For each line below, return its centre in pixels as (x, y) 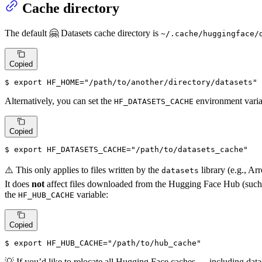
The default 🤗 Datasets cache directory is (83, 33)
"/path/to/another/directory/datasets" (171, 82)
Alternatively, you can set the (59, 101)
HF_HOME (63, 82)
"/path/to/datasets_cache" (189, 149)
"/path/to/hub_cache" (154, 243)
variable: (91, 194)
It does (18, 184)
